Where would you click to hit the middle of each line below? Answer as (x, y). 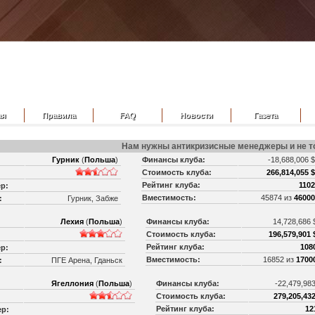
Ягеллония (72, 283)
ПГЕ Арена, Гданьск (88, 260)
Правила (59, 115)
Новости (197, 115)
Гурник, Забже (94, 198)
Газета (266, 115)
